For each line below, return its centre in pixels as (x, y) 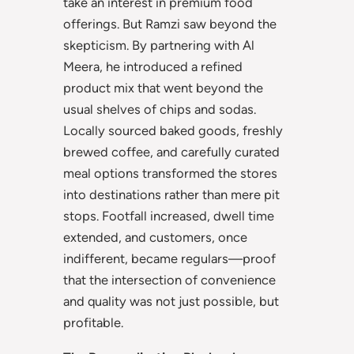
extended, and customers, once (155, 237)
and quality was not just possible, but (171, 301)
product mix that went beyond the (163, 88)
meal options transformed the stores (170, 173)
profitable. (93, 323)
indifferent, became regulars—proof (169, 259)
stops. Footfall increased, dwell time (169, 216)
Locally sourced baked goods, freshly (173, 131)
